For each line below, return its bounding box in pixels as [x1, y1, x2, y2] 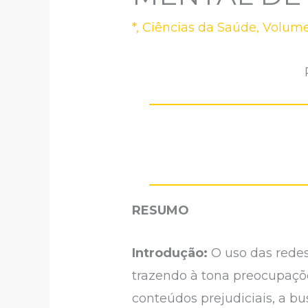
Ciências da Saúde [142, 20, 257, 36]
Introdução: [132, 245, 212, 261]
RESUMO [132, 202, 190, 218]
